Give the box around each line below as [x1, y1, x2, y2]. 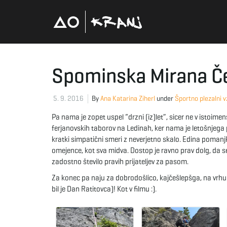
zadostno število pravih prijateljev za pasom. [52, 157, 188, 166]
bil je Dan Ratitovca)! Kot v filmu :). [52, 184, 157, 194]
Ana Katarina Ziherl [100, 94, 155, 103]
